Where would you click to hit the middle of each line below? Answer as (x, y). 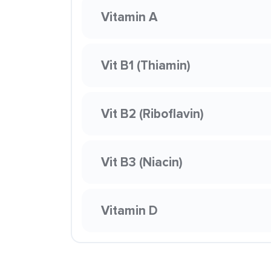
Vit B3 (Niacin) (142, 162)
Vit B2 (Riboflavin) (152, 113)
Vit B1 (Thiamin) (146, 65)
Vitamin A (129, 17)
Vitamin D (129, 210)
